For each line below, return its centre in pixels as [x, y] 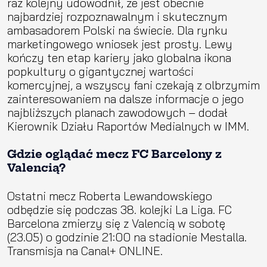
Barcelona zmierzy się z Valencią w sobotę [116, 223]
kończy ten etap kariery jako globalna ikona [119, 57]
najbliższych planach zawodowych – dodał [117, 112]
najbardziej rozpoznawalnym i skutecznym [117, 16]
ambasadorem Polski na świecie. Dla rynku [117, 30]
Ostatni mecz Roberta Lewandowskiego [110, 195]
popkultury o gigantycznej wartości [100, 71]
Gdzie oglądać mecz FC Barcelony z [114, 154]
